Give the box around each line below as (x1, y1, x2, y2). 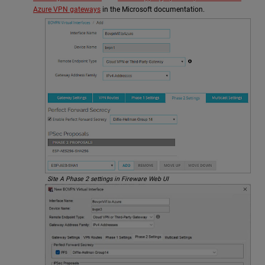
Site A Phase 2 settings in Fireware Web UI (47, 175, 169, 183)
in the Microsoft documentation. (101, 5, 205, 14)
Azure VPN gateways (33, 5, 101, 14)
